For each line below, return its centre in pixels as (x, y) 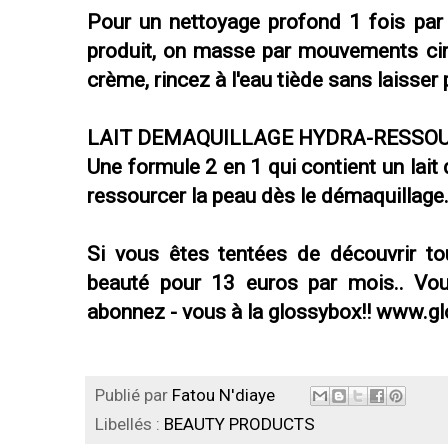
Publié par (133, 394)
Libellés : (129, 424)
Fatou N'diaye (223, 394)
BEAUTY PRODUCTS (239, 424)
